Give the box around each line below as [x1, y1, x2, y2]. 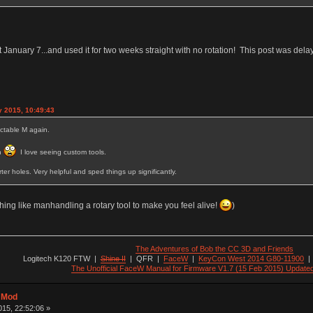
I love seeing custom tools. [15, 148, 106, 156]
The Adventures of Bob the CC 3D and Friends [136, 244, 294, 253]
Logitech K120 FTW [22, 254, 90, 263]
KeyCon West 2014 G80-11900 [198, 254, 304, 263]
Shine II [100, 254, 126, 263]
